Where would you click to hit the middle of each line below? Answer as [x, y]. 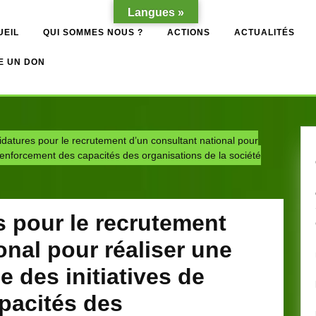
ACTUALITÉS [265, 32]
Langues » [156, 12]
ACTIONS [189, 32]
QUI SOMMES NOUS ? [93, 32]
